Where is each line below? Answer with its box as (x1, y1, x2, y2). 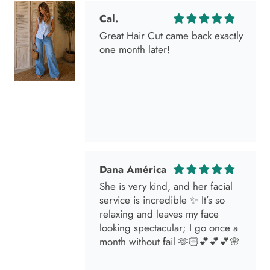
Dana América (99, 118, 166, 133)
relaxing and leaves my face (99, 162, 219, 177)
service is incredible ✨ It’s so (99, 148, 225, 163)
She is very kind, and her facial (99, 134, 233, 149)
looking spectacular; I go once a (99, 176, 238, 191)
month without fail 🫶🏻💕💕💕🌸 (99, 190, 240, 205)
